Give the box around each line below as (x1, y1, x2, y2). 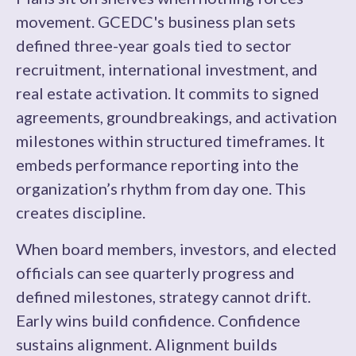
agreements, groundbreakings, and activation (16, 107, 337, 126)
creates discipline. (16, 203, 145, 222)
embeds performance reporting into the (16, 155, 299, 174)
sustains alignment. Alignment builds (16, 335, 277, 354)
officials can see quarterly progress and (16, 263, 295, 282)
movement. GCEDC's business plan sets (16, 12, 296, 31)
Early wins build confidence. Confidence (16, 311, 300, 330)
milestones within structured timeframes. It (16, 131, 325, 150)
